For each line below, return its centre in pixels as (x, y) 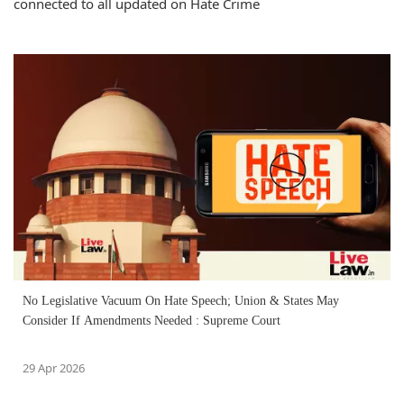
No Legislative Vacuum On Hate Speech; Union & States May (181, 301)
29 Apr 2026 (54, 368)
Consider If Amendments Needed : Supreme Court (151, 321)
